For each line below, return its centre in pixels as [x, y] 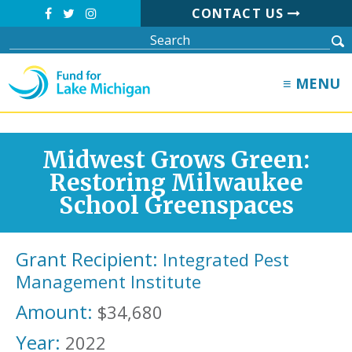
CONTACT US [240, 13]
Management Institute [108, 281]
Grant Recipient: [87, 259]
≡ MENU [312, 83]
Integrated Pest [226, 259]
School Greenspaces [176, 205]
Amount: [54, 312]
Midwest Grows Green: [176, 160]
